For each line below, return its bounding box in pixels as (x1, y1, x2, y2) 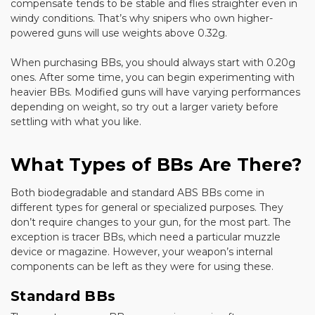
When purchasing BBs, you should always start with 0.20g (11, 56, 295, 69)
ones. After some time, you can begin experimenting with (11, 70, 295, 84)
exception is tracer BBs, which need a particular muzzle (11, 230, 281, 243)
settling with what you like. (11, 115, 141, 128)
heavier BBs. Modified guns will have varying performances (11, 85, 300, 98)
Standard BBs (11, 287, 115, 304)
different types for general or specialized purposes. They (11, 200, 283, 214)
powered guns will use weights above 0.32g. (11, 26, 227, 39)
